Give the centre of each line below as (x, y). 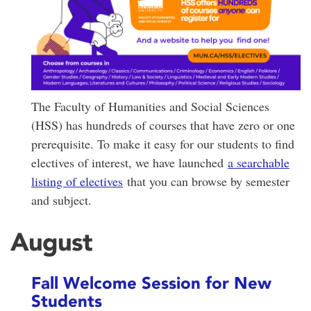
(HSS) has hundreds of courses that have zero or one (163, 125)
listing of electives (77, 181)
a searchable (259, 162)
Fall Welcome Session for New (151, 283)
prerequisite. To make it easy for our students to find (163, 143)
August (51, 242)
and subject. (64, 200)
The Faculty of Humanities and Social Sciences (150, 106)
